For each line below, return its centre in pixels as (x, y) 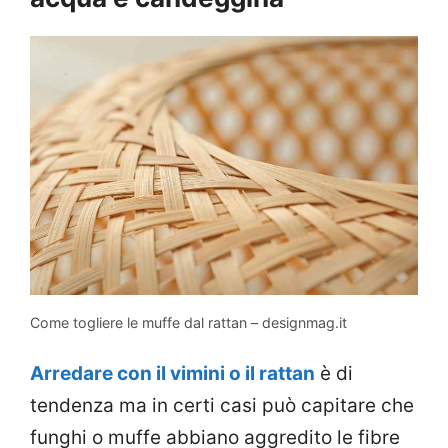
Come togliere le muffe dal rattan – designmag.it (188, 322)
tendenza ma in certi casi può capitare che (222, 406)
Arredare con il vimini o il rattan (172, 374)
